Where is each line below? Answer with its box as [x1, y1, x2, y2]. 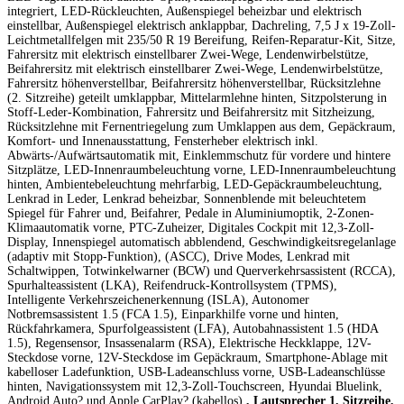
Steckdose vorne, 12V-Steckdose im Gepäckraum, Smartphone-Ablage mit [7, 350, 388, 364]
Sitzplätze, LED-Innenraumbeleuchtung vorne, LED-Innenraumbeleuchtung [7, 162, 396, 177]
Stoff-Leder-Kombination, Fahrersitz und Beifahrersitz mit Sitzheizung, [7, 105, 375, 119]
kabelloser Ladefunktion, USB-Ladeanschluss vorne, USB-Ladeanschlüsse [7, 364, 385, 379]
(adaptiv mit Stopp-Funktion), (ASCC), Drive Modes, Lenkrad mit [7, 249, 350, 263]
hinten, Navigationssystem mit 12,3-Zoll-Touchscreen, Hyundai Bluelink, [7, 379, 382, 393]
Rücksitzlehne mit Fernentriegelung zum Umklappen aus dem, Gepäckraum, [7, 119, 396, 133]
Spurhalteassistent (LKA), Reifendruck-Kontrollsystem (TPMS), [7, 278, 337, 292]
